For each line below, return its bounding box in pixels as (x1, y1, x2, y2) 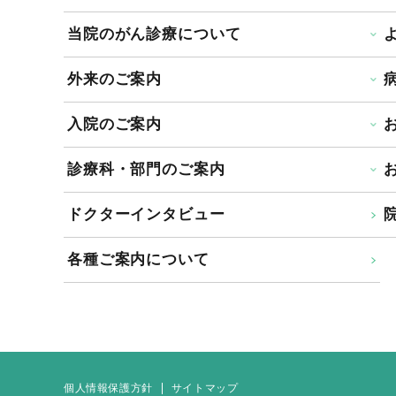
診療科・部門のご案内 (67, 160, 225, 178)
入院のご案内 (67, 115, 163, 133)
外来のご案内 (67, 70, 163, 88)
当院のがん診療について (67, 25, 241, 42)
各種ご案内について (67, 250, 209, 268)
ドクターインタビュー (67, 205, 225, 223)
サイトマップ (171, 382, 239, 394)
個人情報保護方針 (64, 382, 153, 394)
